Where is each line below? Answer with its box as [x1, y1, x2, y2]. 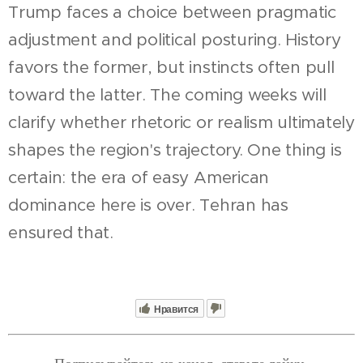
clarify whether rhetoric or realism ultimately [8, 111, 355, 133]
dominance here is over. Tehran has [8, 194, 288, 216]
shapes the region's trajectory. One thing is [8, 139, 342, 160]
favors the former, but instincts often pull [8, 56, 335, 78]
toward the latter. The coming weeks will [8, 83, 327, 105]
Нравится [153, 301, 199, 317]
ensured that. [8, 221, 113, 243]
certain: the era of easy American [8, 166, 270, 188]
